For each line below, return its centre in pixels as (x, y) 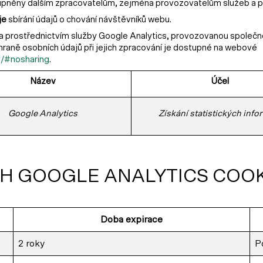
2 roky (31, 244)
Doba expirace (131, 220)
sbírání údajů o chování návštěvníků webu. (89, 20)
